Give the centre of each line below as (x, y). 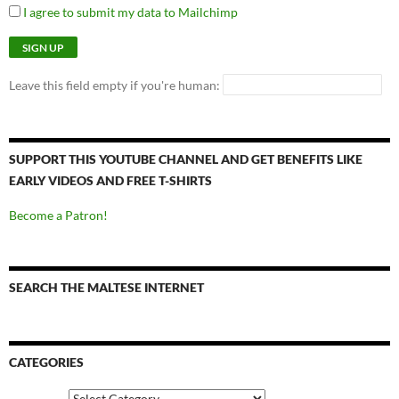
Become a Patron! (58, 216)
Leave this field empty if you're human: (116, 85)
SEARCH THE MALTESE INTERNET (106, 288)
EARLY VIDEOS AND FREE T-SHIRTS (110, 181)
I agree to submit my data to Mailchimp (129, 12)
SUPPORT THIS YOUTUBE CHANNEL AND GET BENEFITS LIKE (186, 159)
